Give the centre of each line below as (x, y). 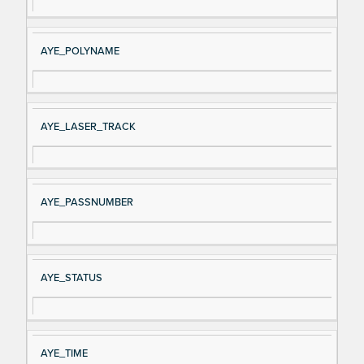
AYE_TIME (64, 354)
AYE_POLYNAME (80, 51)
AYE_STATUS (71, 278)
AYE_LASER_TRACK (88, 126)
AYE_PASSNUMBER (87, 203)
